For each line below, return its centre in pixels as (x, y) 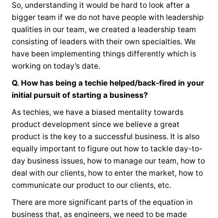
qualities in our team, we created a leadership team (104, 30)
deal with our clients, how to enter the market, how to (107, 173)
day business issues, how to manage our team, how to (108, 161)
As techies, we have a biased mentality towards (97, 112)
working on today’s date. (56, 66)
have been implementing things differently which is (104, 54)
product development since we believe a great (95, 125)
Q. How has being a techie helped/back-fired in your (108, 83)
